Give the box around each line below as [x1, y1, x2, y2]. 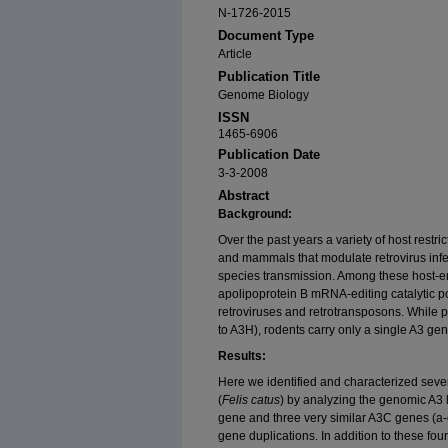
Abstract [218, 188, 269, 204]
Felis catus [222, 393, 280, 408]
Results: [218, 349, 266, 364]
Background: [218, 207, 292, 222]
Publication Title [218, 69, 320, 85]
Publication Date [218, 147, 320, 163]
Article [218, 47, 252, 62]
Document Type [218, 28, 314, 44]
